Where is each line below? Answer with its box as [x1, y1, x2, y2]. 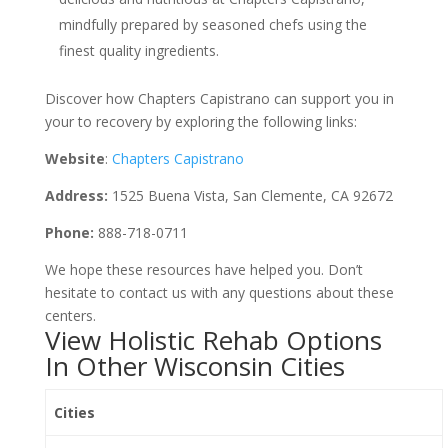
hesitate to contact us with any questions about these [44, 283, 394, 302]
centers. [44, 306, 96, 325]
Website [44, 149, 105, 168]
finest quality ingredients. [58, 41, 219, 60]
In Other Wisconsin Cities [44, 348, 345, 384]
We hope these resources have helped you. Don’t [44, 260, 363, 279]
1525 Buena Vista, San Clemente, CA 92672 [111, 186, 393, 205]
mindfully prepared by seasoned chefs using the [58, 15, 367, 34]
